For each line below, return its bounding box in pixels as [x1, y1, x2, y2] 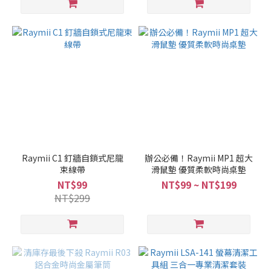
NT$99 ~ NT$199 [161, 177, 237, 192]
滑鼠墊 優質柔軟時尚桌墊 [151, 163, 246, 175]
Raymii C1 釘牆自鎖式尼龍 [21, 152, 123, 164]
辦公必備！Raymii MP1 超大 [145, 152, 253, 164]
